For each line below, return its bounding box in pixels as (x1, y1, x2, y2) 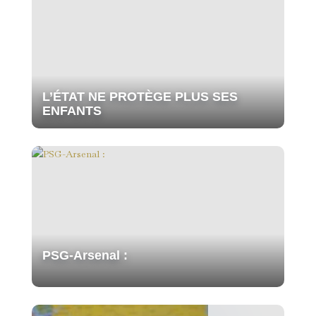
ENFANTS (42, 103, 102, 118)
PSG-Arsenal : (42, 248, 248, 262)
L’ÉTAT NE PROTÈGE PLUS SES (42, 89, 238, 104)
